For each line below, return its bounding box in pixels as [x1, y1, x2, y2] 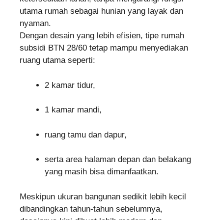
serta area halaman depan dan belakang [45, 155, 191, 165]
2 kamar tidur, [45, 80, 95, 90]
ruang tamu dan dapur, [45, 130, 127, 139]
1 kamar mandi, [45, 105, 102, 115]
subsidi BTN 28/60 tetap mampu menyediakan [20, 43, 188, 53]
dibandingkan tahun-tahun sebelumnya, [20, 204, 163, 214]
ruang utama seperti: [20, 55, 95, 65]
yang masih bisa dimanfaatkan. [45, 167, 159, 177]
